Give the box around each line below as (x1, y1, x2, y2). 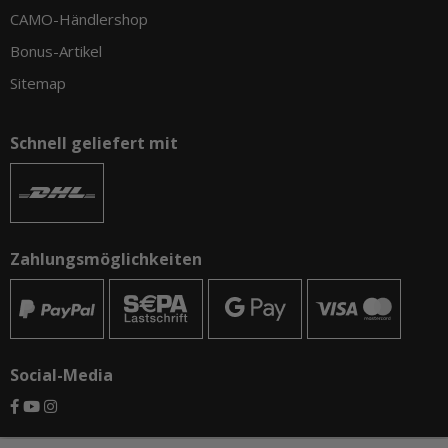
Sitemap (10, 73, 66, 94)
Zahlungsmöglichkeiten (10, 248, 202, 271)
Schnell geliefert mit (10, 132, 178, 155)
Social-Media (10, 364, 113, 387)
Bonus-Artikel (10, 41, 102, 62)
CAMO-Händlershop (10, 9, 148, 30)
